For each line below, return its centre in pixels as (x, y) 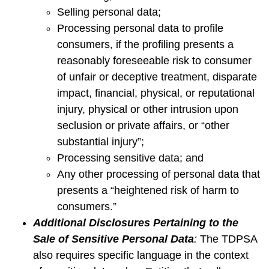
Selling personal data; (109, 12)
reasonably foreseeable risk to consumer (154, 61)
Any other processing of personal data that (159, 174)
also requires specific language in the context (141, 255)
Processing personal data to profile (140, 28)
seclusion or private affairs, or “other (143, 125)
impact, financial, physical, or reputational (156, 93)
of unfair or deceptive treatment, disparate (157, 77)
